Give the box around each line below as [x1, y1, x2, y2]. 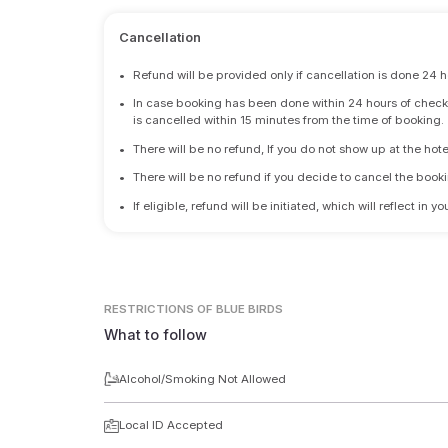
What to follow [104, 325, 208, 343]
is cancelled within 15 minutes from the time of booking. [133, 113, 445, 128]
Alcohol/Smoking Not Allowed [118, 371, 286, 386]
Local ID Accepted [118, 418, 223, 433]
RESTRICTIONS [104, 302, 195, 317]
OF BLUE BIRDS [197, 302, 284, 317]
